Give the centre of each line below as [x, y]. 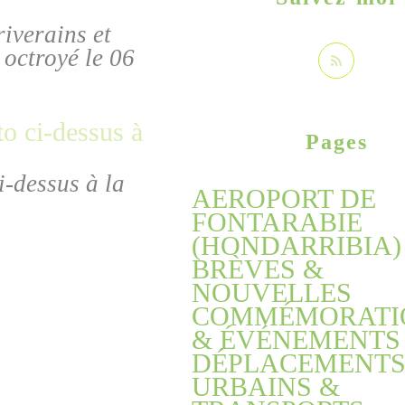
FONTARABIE [277, 222]
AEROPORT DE [284, 198]
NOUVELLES [272, 292]
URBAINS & [266, 386]
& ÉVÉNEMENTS [296, 339]
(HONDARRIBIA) [297, 245]
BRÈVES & [258, 269]
